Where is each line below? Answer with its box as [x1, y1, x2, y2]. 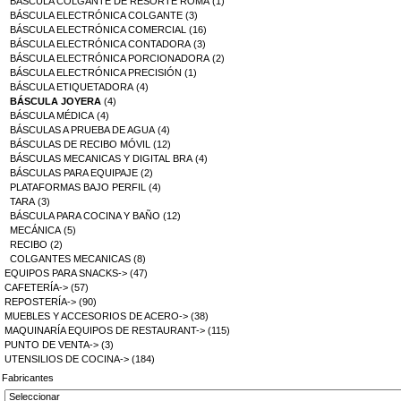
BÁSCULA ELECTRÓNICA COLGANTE [10, 10, 183, 21]
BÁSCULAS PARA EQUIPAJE [10, 167, 138, 179]
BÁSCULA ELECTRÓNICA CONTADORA [10, 38, 191, 50]
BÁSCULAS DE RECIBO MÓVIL [10, 139, 150, 150]
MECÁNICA [10, 225, 61, 236]
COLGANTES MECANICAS [10, 253, 131, 265]
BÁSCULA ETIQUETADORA [10, 81, 133, 93]
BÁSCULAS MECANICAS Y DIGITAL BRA [10, 153, 192, 165]
